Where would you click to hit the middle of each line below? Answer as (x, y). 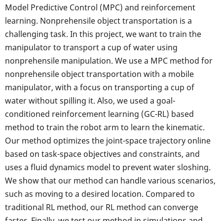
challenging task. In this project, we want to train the (103, 34)
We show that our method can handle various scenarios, (110, 181)
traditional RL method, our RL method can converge (102, 207)
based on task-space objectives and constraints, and (102, 154)
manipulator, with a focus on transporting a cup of (100, 88)
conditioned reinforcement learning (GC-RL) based (99, 114)
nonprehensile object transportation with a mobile (99, 74)
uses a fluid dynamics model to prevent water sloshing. (108, 167)
